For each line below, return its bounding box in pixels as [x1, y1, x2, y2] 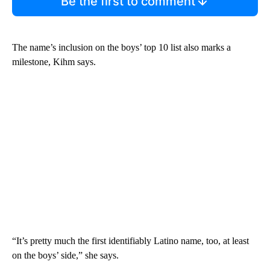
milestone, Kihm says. [12, 56, 96, 67]
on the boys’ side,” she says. [12, 250, 119, 260]
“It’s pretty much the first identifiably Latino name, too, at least [12, 235, 249, 246]
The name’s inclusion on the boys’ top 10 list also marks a [12, 42, 231, 52]
